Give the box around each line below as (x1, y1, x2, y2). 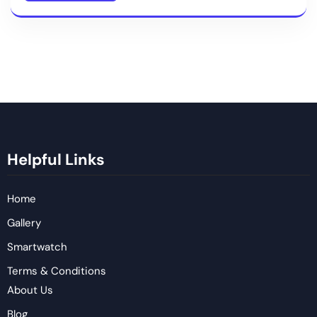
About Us (7, 283, 53, 298)
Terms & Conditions (7, 264, 106, 279)
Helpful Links (7, 149, 105, 171)
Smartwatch (7, 240, 67, 255)
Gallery (7, 216, 41, 231)
